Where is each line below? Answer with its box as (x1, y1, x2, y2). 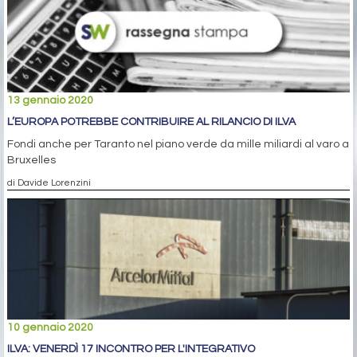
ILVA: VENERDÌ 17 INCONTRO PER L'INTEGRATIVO (7, 343, 255, 355)
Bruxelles (7, 155, 56, 167)
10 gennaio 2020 (7, 322, 93, 334)
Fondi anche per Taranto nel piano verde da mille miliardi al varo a (7, 139, 349, 151)
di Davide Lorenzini (7, 178, 91, 188)
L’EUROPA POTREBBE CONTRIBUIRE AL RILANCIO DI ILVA (7, 116, 296, 128)
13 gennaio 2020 (7, 95, 93, 107)
